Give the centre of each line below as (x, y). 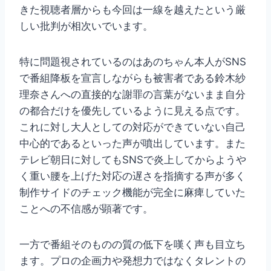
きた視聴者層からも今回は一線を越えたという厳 (132, 10)
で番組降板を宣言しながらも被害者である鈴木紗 (132, 78)
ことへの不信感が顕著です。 (86, 209)
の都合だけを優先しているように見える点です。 (132, 111)
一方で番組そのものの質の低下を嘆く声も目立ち (132, 245)
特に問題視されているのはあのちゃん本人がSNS (133, 62)
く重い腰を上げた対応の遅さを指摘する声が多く (132, 176)
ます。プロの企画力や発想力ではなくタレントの (132, 261)
